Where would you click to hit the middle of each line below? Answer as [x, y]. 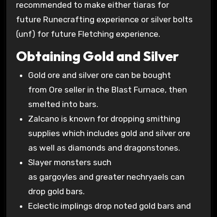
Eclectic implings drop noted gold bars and [110, 206]
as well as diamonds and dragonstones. [104, 148]
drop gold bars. [57, 192]
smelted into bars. [63, 104]
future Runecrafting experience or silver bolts [104, 20]
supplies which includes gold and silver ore [109, 133]
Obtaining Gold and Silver [97, 56]
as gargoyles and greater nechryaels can [107, 177]
